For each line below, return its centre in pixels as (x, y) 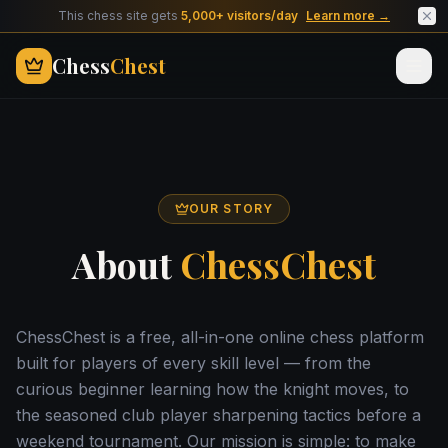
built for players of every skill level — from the (193, 363)
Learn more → (348, 15)
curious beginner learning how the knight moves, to (212, 389)
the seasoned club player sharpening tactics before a (218, 415)
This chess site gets (119, 15)
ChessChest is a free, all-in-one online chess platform (220, 337)
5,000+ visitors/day (239, 15)
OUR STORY (231, 208)
